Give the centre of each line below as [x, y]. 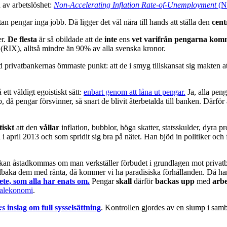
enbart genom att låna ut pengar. [135, 92]
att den [27, 127]
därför [143, 181]
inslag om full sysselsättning [53, 207]
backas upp [176, 181]
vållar [49, 127]
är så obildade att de [72, 39]
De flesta [23, 39]
